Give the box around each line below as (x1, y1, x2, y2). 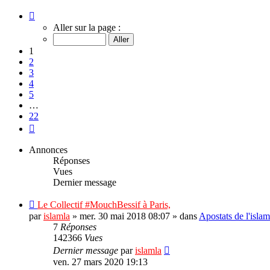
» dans (170, 210, 199, 221)
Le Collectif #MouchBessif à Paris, (37, 199, 171, 210)
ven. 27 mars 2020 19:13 (53, 256, 148, 267)
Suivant (34, 121, 63, 131)
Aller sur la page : (53, 22, 121, 33)
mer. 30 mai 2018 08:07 (80, 210, 170, 221)
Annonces (29, 144, 67, 155)
